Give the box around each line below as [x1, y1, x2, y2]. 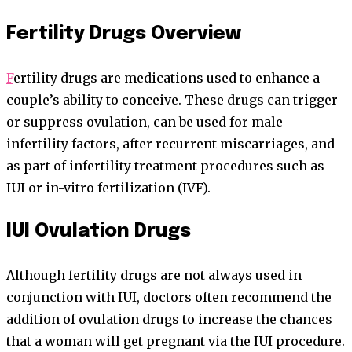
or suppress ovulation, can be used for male [6, 114, 283, 130]
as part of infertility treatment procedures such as [6, 158, 324, 174]
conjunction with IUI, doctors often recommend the [6, 289, 332, 306]
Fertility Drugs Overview [6, 24, 241, 45]
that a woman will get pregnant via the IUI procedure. [6, 333, 345, 350]
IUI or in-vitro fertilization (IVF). [6, 180, 211, 196]
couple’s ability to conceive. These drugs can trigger [6, 92, 338, 108]
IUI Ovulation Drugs [6, 222, 191, 242]
